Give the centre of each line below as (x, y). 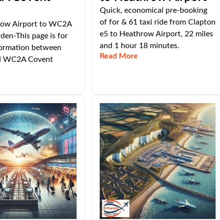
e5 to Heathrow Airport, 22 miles (156, 34)
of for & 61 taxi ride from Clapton (157, 22)
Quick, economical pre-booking (153, 10)
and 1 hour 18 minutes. (139, 46)
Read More (119, 56)
